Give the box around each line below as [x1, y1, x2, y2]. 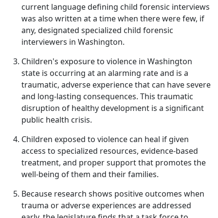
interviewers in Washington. [21, 36, 125, 47]
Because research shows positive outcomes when [21, 188, 204, 199]
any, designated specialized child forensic [21, 25, 173, 36]
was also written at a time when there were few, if [21, 13, 204, 24]
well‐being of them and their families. [21, 169, 159, 180]
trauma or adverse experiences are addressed [21, 200, 191, 211]
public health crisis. [21, 114, 92, 125]
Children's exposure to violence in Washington [21, 56, 192, 67]
